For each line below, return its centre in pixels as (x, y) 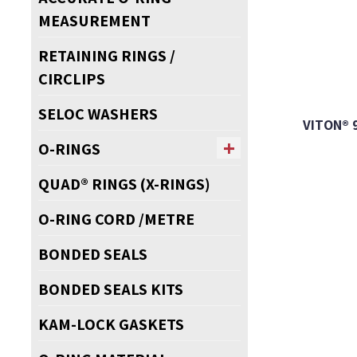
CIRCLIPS (71, 78)
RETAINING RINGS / (106, 55)
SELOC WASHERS (98, 113)
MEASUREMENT (94, 20)
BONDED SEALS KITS (110, 288)
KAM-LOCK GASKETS (111, 324)
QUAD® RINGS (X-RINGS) (124, 183)
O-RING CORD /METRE (116, 218)
